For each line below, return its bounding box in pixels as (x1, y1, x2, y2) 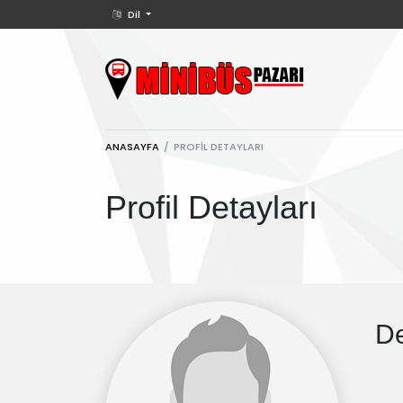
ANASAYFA (105, 139, 159, 155)
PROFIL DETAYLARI (174, 139, 264, 155)
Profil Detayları (105, 189, 318, 227)
